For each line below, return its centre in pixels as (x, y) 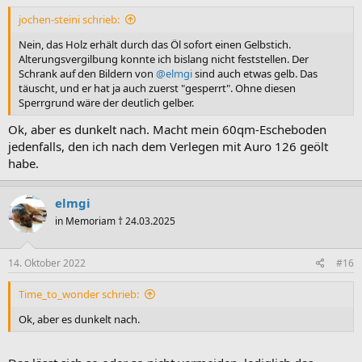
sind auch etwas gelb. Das (255, 73)
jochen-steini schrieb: (69, 19)
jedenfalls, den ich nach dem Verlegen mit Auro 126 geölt (168, 146)
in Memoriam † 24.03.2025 (115, 221)
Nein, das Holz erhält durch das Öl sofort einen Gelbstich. (155, 44)
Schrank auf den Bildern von (87, 73)
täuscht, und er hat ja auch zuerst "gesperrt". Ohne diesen (157, 88)
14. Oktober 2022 (47, 263)
